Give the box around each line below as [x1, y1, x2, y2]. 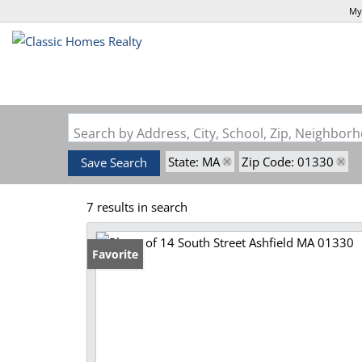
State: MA [168, 154, 220, 170]
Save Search [81, 154, 147, 170]
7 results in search [86, 199, 187, 215]
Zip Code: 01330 [242, 154, 334, 170]
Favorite [92, 246, 138, 262]
